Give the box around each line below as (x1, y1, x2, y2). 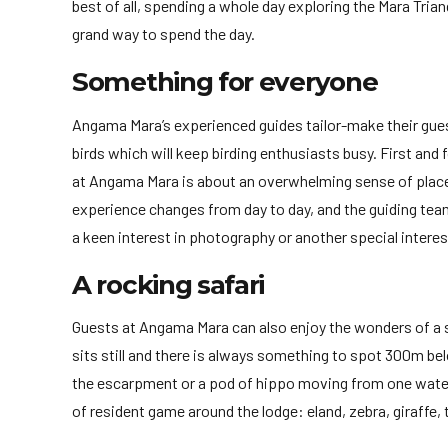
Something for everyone (72, 66, 378, 99)
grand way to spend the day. (72, 24, 255, 44)
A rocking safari (72, 268, 265, 301)
